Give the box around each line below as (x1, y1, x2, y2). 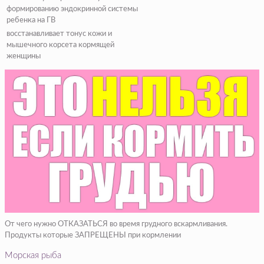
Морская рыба (5, 250, 61, 260)
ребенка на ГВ (6, 16, 55, 24)
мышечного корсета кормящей (6, 41, 114, 49)
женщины (6, 52, 41, 60)
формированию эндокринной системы (6, 5, 138, 13)
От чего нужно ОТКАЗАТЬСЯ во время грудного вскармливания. (5, 220, 227, 228)
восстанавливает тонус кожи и (6, 29, 112, 38)
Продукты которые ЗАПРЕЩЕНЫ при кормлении (5, 231, 181, 239)
